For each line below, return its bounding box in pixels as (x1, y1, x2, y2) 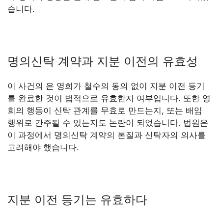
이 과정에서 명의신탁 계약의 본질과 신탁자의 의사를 (7, 130, 206, 140)
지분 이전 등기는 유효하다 (7, 192, 147, 207)
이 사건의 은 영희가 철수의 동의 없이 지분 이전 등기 (7, 81, 205, 91)
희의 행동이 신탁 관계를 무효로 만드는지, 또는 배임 (7, 105, 202, 115)
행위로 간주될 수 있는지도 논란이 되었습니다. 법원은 (7, 117, 208, 128)
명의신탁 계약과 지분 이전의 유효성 (7, 54, 198, 68)
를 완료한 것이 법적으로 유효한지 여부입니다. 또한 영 (7, 93, 211, 103)
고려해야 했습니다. (7, 142, 79, 152)
